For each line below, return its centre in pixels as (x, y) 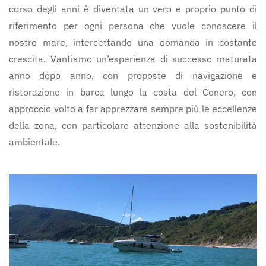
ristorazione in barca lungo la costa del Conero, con (133, 92)
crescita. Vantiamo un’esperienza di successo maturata (133, 59)
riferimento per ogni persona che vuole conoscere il (133, 26)
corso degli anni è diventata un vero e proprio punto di (133, 9)
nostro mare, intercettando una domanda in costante (133, 42)
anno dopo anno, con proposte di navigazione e (133, 75)
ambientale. (34, 142)
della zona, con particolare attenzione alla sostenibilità (133, 125)
